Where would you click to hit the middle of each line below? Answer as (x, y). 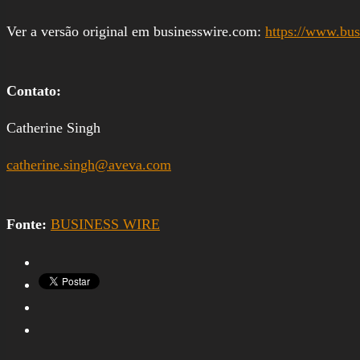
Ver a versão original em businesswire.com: (136, 31)
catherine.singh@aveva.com (89, 164)
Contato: (34, 90)
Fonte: (29, 224)
